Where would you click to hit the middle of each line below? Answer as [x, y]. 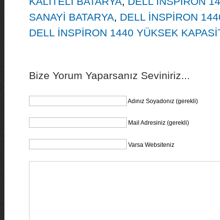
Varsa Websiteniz [151, 145]
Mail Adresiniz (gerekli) [158, 123]
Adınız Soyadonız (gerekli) [163, 101]
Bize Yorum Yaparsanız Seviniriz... [109, 75]
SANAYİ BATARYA [71, 17]
